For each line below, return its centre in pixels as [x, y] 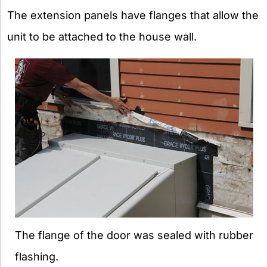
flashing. [37, 257]
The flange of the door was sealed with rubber [134, 235]
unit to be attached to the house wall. [102, 37]
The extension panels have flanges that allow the [133, 15]
